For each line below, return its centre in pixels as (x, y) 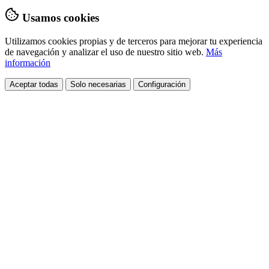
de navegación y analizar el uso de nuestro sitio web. (105, 52)
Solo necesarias (98, 85)
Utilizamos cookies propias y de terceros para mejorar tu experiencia (134, 41)
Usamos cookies (61, 18)
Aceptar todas (34, 85)
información (28, 63)
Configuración (162, 85)
